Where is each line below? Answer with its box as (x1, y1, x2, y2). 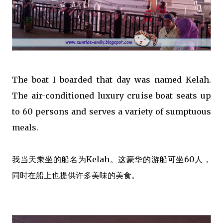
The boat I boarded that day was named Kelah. (12, 75, 211, 85)
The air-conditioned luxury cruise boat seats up (12, 91, 211, 101)
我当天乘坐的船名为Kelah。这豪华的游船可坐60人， (12, 154, 211, 165)
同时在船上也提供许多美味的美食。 (12, 170, 139, 181)
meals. (12, 122, 38, 133)
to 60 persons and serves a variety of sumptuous (12, 107, 211, 117)
